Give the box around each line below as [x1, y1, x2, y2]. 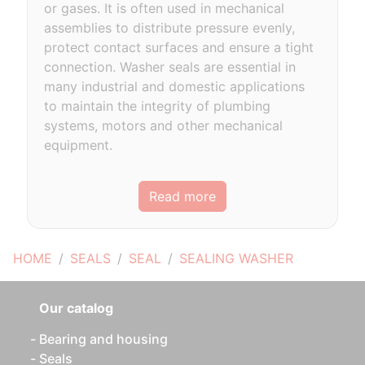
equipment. [44, 137, 113, 153]
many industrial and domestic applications [44, 78, 306, 95]
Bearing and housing [39, 331, 168, 347]
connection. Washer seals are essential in [44, 59, 297, 75]
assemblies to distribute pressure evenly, [44, 20, 296, 36]
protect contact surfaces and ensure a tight [44, 39, 314, 55]
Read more [149, 188, 216, 204]
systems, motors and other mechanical [44, 117, 284, 134]
